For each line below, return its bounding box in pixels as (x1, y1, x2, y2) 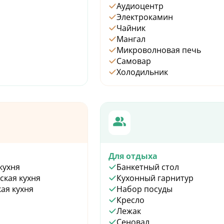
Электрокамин (116, 11, 173, 22)
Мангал (116, 33, 145, 44)
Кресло (116, 194, 144, 205)
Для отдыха (108, 150, 157, 161)
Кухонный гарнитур (116, 172, 193, 183)
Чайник (116, 22, 145, 33)
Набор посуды (116, 183, 172, 194)
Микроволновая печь (116, 44, 201, 55)
